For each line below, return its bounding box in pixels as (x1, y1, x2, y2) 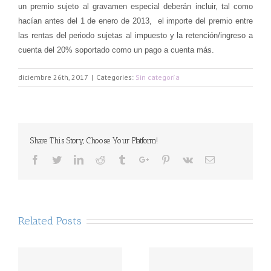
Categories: (96, 72, 135, 82)
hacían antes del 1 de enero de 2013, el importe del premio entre (18, 16, 253, 25)
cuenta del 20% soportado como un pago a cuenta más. (18, 45, 214, 54)
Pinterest (170, 154, 203, 164)
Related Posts (18, 214, 82, 227)
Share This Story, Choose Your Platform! (30, 135, 158, 145)
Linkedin (83, 154, 117, 164)
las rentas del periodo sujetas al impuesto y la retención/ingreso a (18, 31, 253, 40)
